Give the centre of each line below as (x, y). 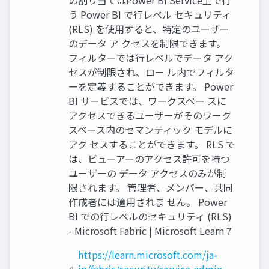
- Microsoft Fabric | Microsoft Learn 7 (150, 231)
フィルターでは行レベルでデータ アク (151, 58)
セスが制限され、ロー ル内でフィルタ (151, 72)
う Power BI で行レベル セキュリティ (150, 14)
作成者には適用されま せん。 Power (148, 202)
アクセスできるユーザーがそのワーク (150, 115)
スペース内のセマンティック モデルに (150, 130)
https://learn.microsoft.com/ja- (147, 255)
